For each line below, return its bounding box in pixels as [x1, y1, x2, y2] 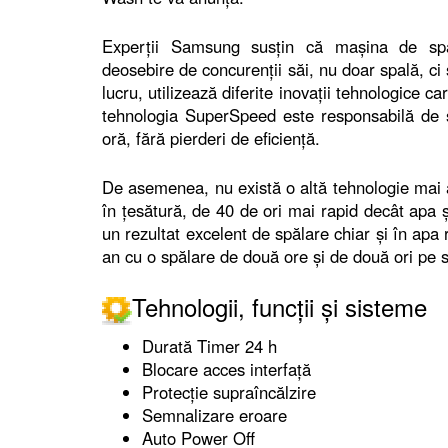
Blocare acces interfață [142, 356, 311, 381]
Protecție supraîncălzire [142, 379, 316, 404]
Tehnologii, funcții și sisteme [132, 289, 427, 325]
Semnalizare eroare [142, 402, 287, 427]
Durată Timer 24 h [142, 333, 277, 358]
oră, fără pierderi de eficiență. [102, 126, 320, 151]
